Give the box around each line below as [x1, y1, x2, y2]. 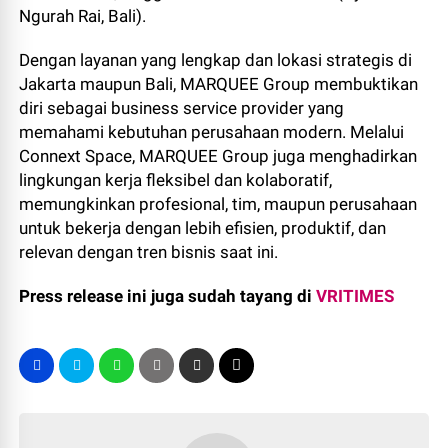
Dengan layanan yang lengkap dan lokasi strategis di [19, 50, 413, 70]
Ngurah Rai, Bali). [19, 6, 147, 26]
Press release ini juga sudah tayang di [19, 286, 317, 306]
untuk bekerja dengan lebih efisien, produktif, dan [19, 218, 387, 238]
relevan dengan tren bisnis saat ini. [19, 242, 279, 262]
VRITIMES [316, 286, 395, 306]
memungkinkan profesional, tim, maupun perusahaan [19, 194, 418, 214]
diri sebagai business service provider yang [19, 98, 345, 118]
